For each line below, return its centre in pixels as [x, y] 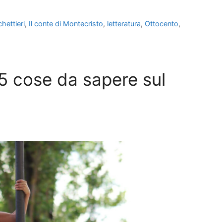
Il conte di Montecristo [66, 23]
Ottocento [162, 23]
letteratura [124, 23]
